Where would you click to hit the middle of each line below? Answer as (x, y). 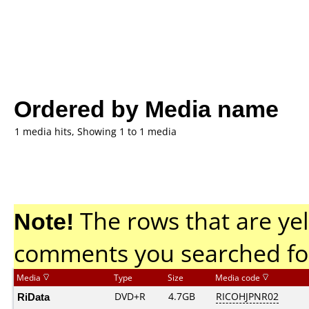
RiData (33, 297)
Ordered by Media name (146, 108)
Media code (239, 278)
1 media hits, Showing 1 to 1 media (96, 131)
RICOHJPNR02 (247, 296)
